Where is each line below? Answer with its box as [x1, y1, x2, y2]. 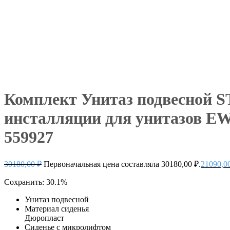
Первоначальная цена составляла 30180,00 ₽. [44, 159, 201, 168]
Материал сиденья [25, 204, 89, 213]
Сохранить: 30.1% [4, 177, 67, 186]
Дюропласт [25, 213, 64, 222]
